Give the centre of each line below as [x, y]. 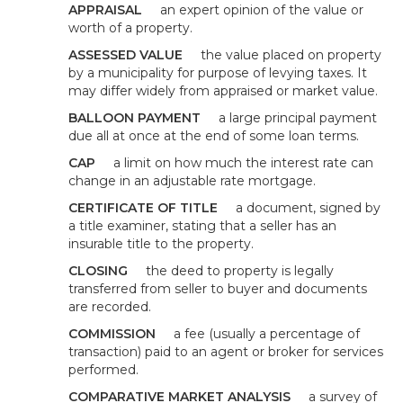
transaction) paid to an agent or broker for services [226, 352]
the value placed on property [291, 55]
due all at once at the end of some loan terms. [214, 136]
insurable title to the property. [161, 244]
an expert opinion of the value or [262, 10]
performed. [103, 370]
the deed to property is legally [240, 271]
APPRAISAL [114, 10]
